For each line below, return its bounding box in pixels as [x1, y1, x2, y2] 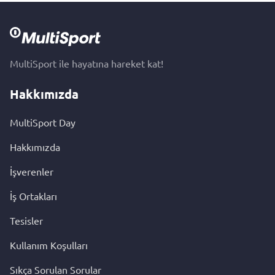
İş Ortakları [10, 190, 57, 202]
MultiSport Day [10, 116, 76, 128]
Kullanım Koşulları [10, 239, 88, 251]
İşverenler [10, 165, 53, 177]
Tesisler [10, 214, 43, 227]
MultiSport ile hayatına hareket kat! [10, 57, 163, 69]
